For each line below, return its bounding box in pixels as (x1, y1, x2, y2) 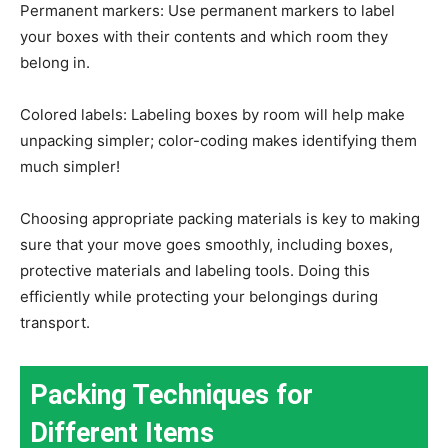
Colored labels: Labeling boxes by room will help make (20, 104, 405, 124)
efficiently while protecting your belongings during (20, 286, 378, 306)
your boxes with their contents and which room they (20, 26, 388, 46)
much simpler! (20, 156, 120, 176)
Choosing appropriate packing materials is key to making (20, 208, 420, 228)
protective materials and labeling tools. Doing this (20, 260, 370, 280)
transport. (20, 312, 90, 332)
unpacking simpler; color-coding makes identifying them (20, 130, 417, 150)
